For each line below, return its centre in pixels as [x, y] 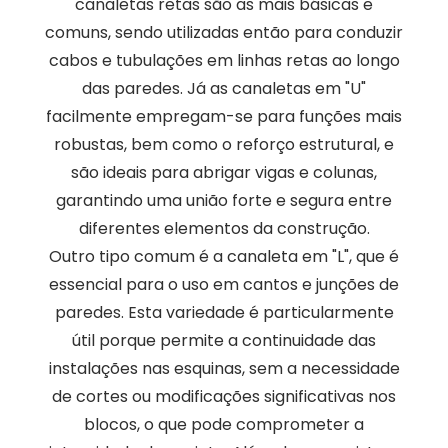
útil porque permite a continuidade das [224, 341]
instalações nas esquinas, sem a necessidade [224, 369]
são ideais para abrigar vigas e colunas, [224, 173]
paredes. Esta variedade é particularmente [224, 313]
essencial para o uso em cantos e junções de [224, 285]
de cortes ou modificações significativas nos [224, 397]
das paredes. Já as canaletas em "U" [224, 89]
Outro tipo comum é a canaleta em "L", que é [224, 257]
